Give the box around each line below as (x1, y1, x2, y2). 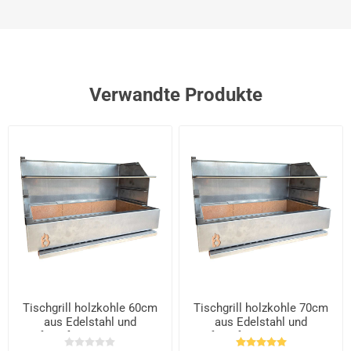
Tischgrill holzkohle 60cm (22, 300, 157, 315)
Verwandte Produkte (89, 84, 262, 106)
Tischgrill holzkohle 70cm (194, 300, 329, 315)
